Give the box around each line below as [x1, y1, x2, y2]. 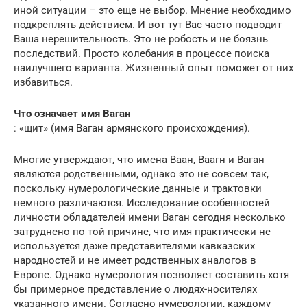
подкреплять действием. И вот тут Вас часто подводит [14, 19, 282, 32]
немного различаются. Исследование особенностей [14, 197, 270, 210]
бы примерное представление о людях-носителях [14, 283, 257, 296]
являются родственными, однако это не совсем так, [14, 168, 269, 181]
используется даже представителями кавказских [14, 240, 255, 253]
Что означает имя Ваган [14, 108, 130, 121]
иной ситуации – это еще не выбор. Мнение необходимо [14, 4, 291, 17]
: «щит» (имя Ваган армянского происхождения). [14, 122, 250, 135]
